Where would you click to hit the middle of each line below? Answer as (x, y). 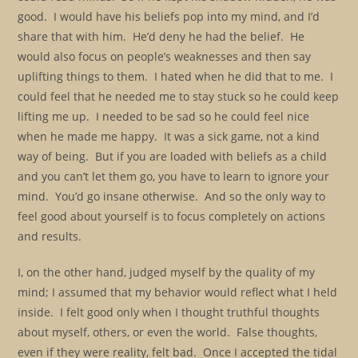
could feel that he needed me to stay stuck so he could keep (179, 96)
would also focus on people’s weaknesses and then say (165, 56)
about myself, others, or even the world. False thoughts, (168, 332)
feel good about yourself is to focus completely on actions (172, 216)
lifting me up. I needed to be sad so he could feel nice (164, 116)
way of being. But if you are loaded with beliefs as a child (173, 156)
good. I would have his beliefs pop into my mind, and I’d (169, 16)
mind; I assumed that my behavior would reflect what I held (178, 292)
